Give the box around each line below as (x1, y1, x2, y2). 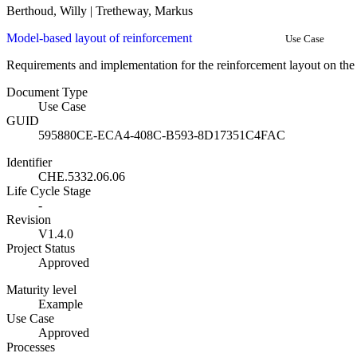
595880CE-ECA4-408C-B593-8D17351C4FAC (38, 128, 285, 143)
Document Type (6, 85, 88, 100)
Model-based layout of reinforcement (6, 31, 192, 45)
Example (38, 297, 83, 312)
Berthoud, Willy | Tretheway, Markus (6, 4, 193, 18)
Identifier (6, 155, 52, 170)
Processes (6, 340, 55, 355)
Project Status (6, 241, 75, 256)
